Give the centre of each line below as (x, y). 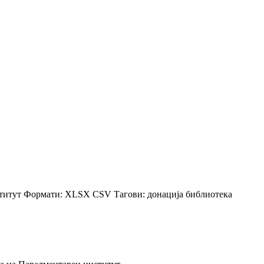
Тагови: (129, 194)
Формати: (43, 194)
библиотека (209, 194)
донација (166, 194)
